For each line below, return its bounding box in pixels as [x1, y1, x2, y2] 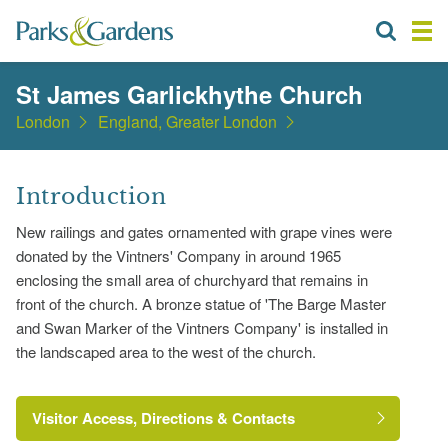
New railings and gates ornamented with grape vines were [16, 220, 392, 242]
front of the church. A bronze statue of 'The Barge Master [16, 292, 386, 314]
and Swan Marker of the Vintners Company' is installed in [16, 316, 388, 338]
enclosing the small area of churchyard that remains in [16, 268, 368, 290]
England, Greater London [98, 109, 277, 133]
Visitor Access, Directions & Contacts [32, 406, 295, 429]
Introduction [16, 182, 166, 210]
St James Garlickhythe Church [16, 76, 363, 111]
